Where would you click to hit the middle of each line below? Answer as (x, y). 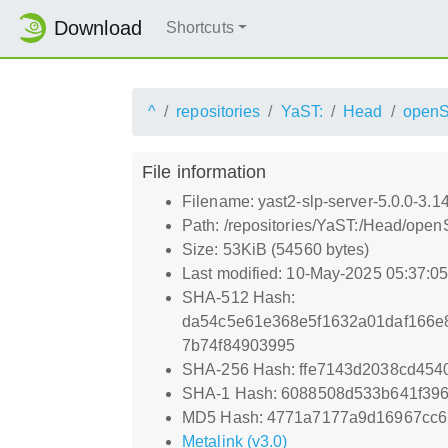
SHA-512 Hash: (239, 297)
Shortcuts (199, 28)
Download (98, 28)
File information (204, 171)
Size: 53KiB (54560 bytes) (276, 249)
